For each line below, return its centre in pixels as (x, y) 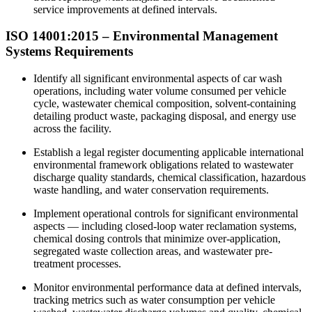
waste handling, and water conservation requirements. (151, 190)
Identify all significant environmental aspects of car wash (158, 79)
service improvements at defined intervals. (125, 9)
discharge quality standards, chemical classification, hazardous (170, 178)
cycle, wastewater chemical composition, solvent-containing (165, 104)
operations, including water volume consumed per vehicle (160, 91)
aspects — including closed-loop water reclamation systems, (165, 226)
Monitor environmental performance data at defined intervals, (167, 288)
